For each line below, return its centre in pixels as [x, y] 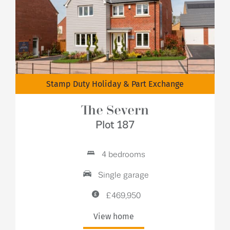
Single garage [122, 175]
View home [114, 216]
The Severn [115, 111]
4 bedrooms [122, 155]
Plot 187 [115, 125]
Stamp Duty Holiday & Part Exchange [115, 84]
